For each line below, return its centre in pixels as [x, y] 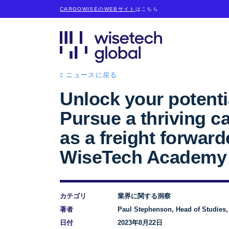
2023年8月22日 [140, 223]
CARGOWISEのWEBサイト [98, 9]
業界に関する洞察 [144, 196]
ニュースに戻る [92, 75]
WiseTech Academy [143, 157]
